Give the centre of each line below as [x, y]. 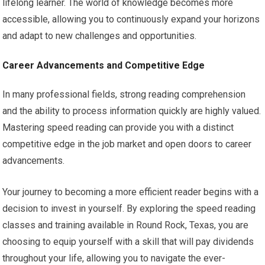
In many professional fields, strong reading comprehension [124, 95]
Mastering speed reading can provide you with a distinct [118, 128]
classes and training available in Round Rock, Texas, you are [126, 225]
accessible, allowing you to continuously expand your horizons [131, 20]
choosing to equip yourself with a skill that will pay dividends [128, 242]
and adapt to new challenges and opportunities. [100, 36]
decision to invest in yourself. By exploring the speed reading [129, 209]
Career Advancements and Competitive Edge [104, 66]
